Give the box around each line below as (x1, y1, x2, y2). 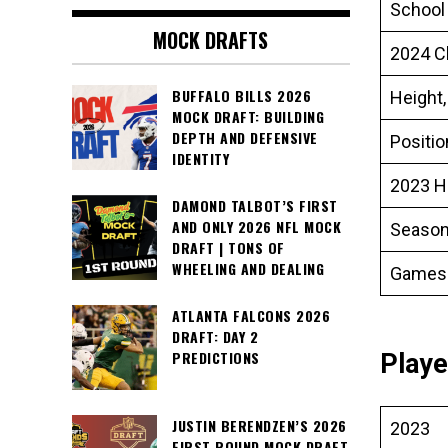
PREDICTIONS (172, 347, 260, 369)
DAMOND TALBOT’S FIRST (172, 195, 338, 217)
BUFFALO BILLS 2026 (172, 85, 311, 107)
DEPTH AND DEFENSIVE (172, 127, 318, 149)
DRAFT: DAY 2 (172, 326, 258, 348)
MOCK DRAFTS (153, 25, 269, 56)
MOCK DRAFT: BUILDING (172, 106, 324, 128)
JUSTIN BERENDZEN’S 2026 (172, 415, 347, 437)
